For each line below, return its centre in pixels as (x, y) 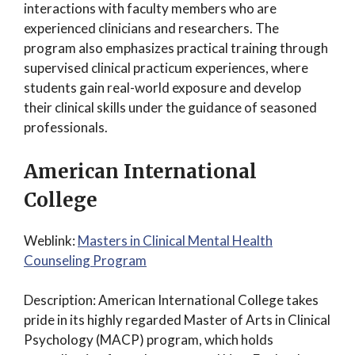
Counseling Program (85, 260)
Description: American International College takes (171, 300)
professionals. (66, 127)
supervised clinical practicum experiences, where (166, 68)
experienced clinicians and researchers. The (151, 28)
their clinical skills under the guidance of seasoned (170, 107)
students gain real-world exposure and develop (162, 88)
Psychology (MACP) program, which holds (149, 340)
